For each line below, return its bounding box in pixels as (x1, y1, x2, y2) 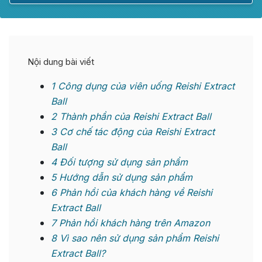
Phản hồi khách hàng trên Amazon (56, 217, 210, 229)
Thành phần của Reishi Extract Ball (57, 111, 211, 123)
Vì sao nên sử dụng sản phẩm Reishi (57, 232, 219, 244)
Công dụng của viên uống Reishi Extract (55, 80, 235, 92)
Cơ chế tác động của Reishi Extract (57, 126, 215, 138)
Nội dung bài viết (27, 56, 94, 68)
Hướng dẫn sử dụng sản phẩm (56, 171, 192, 184)
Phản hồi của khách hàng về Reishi (57, 187, 212, 199)
